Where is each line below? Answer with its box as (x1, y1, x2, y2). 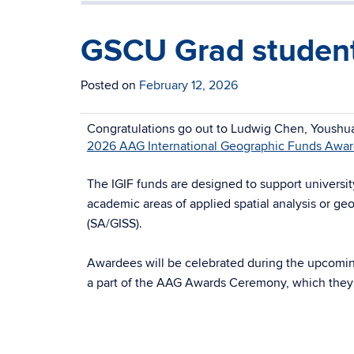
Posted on (81, 77, 139, 93)
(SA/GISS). (87, 216, 142, 232)
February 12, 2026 (139, 77, 238, 93)
